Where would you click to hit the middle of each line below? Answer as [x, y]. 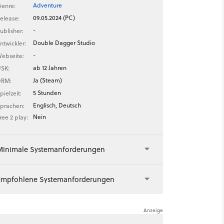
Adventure [47, 5]
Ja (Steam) [47, 80]
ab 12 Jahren [49, 68]
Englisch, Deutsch [57, 105]
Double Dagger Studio [64, 43]
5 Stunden [47, 93]
